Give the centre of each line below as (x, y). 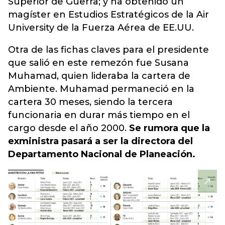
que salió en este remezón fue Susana (98, 63)
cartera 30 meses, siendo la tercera (90, 102)
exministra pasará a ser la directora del (100, 141)
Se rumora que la (170, 128)
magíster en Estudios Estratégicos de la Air (108, 15)
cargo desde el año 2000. (69, 128)
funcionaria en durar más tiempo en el (99, 115)
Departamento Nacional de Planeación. (102, 154)
